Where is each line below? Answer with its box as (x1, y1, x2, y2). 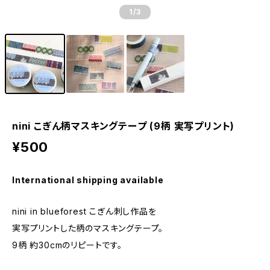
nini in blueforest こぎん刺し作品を (12, 206, 157, 216)
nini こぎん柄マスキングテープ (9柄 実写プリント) (12, 120, 235, 132)
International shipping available (12, 175, 164, 185)
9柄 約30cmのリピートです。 (12, 240, 122, 250)
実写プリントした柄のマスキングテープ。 (12, 223, 164, 233)
